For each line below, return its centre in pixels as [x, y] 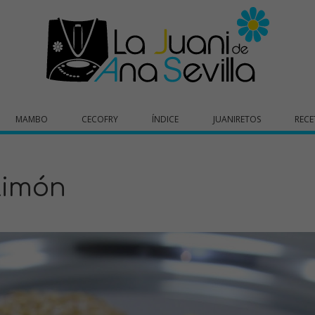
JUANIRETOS [237, 119]
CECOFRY [100, 119]
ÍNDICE [166, 119]
